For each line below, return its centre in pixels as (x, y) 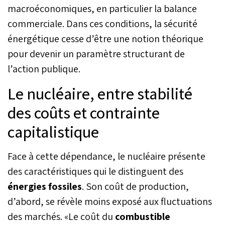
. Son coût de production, (135, 186)
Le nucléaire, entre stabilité (100, 93)
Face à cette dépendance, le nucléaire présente (106, 156)
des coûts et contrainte (84, 112)
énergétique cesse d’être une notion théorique (105, 38)
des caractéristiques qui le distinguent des (95, 171)
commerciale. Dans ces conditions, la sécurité (102, 23)
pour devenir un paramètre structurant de (96, 53)
